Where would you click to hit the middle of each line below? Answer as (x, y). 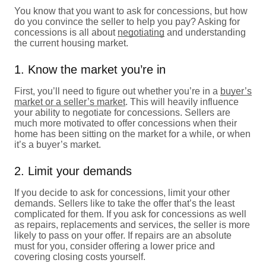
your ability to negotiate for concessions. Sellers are (122, 112)
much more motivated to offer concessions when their (126, 123)
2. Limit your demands (73, 171)
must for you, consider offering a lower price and (115, 246)
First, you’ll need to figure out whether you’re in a (117, 91)
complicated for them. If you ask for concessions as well (130, 214)
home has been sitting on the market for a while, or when (132, 134)
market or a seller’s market (70, 102)
